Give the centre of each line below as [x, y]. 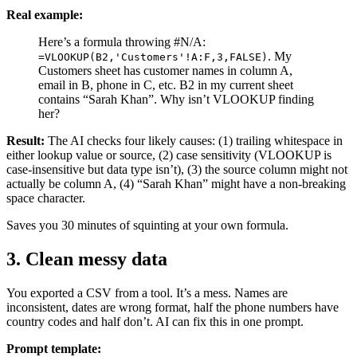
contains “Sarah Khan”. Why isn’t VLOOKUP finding [176, 99]
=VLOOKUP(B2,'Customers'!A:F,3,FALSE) [153, 57]
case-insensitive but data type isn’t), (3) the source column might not [177, 169]
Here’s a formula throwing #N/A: [122, 41]
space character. [46, 198]
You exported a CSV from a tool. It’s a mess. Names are [147, 292]
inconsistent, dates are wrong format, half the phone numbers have [173, 307]
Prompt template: [54, 348]
